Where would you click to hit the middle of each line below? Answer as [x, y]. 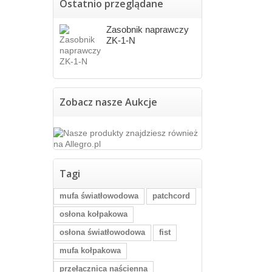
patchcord [171, 196]
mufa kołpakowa [90, 250]
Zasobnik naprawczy [148, 29]
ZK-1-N [121, 40]
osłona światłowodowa [102, 232]
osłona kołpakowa [93, 214]
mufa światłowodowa [99, 196]
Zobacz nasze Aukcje [108, 102]
